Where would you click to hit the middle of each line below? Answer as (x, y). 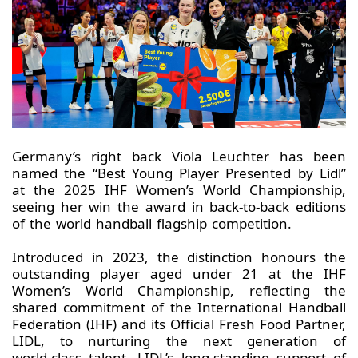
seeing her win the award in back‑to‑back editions (179, 207)
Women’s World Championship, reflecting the (179, 291)
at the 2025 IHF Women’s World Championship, (179, 190)
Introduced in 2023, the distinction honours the (179, 257)
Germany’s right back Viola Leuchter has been (179, 157)
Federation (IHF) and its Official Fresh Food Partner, (179, 324)
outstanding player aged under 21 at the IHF (179, 274)
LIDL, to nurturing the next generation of (179, 341)
